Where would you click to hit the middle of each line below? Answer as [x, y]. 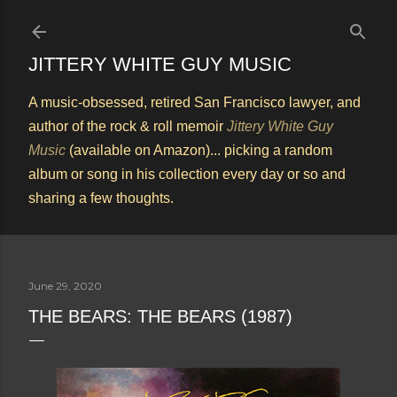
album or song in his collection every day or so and [187, 174]
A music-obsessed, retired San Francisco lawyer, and [195, 102]
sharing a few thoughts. [101, 198]
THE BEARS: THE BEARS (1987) [160, 316]
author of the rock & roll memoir [128, 126]
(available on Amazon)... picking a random [199, 150]
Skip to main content [198, 22]
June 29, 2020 [65, 286]
